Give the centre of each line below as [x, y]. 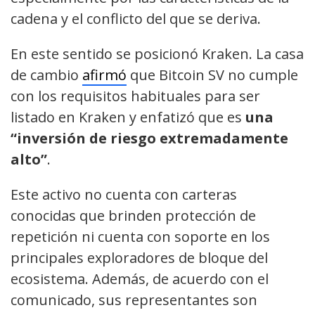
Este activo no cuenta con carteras [124, 195]
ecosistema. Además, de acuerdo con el [140, 279]
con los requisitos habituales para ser [135, 96]
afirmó [104, 75]
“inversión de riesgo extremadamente [149, 139]
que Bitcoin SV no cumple [212, 75]
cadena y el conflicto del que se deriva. [136, 19]
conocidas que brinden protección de [133, 216]
